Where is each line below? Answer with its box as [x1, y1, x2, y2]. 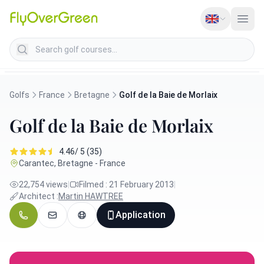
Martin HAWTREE [58, 192, 123, 201]
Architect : [19, 192, 58, 201]
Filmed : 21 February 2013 [79, 180, 174, 189]
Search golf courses [9, 38, 93, 49]
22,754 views [19, 180, 68, 189]
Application [115, 209, 166, 220]
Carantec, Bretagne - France [19, 159, 126, 168]
